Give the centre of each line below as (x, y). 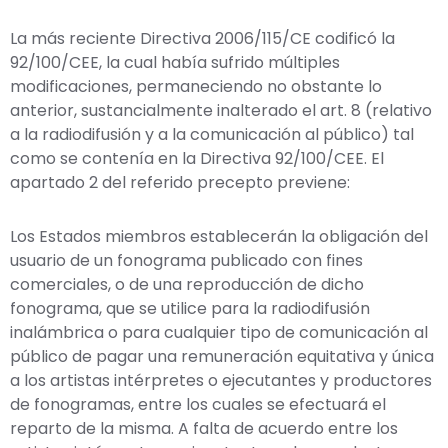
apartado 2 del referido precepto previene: (180, 182)
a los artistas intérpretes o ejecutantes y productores (221, 380)
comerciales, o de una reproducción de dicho (187, 284)
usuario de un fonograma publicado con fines (186, 260)
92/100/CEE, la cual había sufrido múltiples (175, 62)
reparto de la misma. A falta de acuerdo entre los (204, 428)
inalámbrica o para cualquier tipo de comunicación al (219, 332)
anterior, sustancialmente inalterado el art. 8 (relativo (221, 110)
